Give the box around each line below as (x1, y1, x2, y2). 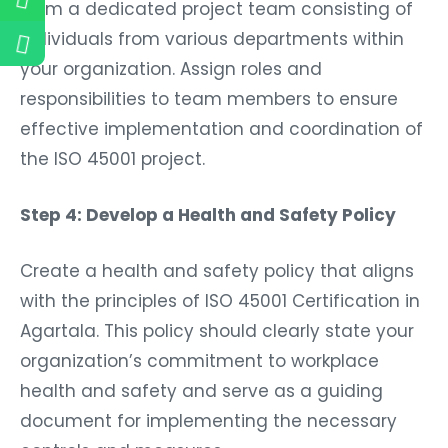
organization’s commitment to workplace (20, 343, 379, 368)
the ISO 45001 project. (20, 141, 205, 166)
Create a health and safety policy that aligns (20, 253, 414, 278)
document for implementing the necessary (20, 403, 397, 428)
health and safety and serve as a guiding (20, 373, 383, 398)
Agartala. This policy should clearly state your (20, 313, 414, 338)
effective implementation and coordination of (20, 111, 423, 136)
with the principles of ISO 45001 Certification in (20, 283, 420, 308)
